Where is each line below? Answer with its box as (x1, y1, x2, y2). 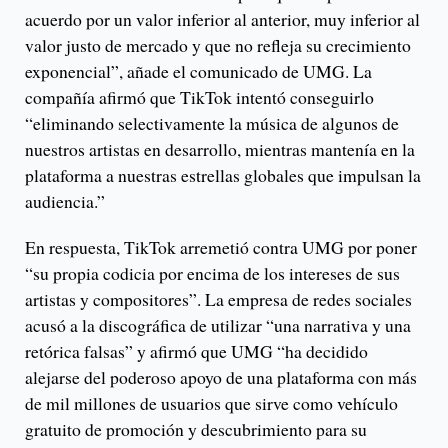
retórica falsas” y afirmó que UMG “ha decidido (25, 339, 368, 364)
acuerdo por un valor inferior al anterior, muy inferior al (25, 7, 420, 32)
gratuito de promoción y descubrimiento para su (25, 417, 367, 442)
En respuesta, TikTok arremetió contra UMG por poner (25, 235, 417, 260)
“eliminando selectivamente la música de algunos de (25, 111, 399, 136)
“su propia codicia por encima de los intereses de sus (25, 261, 400, 286)
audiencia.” (25, 189, 105, 214)
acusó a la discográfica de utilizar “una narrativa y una (25, 313, 411, 338)
